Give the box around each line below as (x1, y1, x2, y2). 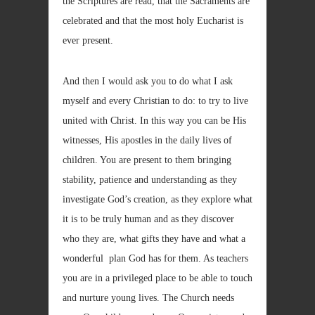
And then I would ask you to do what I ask (63, 76, 233, 86)
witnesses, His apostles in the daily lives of (63, 135, 232, 146)
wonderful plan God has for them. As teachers (63, 253, 248, 264)
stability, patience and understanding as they (63, 174, 237, 185)
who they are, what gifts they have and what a (63, 233, 245, 244)
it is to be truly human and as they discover (63, 214, 234, 224)
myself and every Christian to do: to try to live (63, 96, 248, 106)
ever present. (63, 35, 113, 46)
